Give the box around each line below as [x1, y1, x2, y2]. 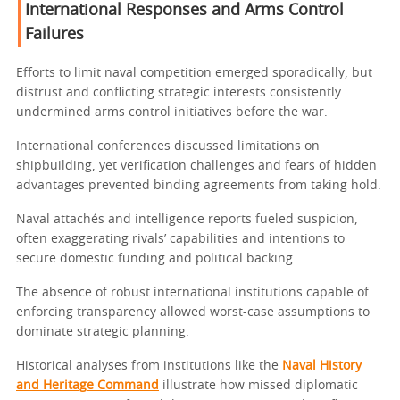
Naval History [282, 360, 362, 373]
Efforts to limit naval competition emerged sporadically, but [16, 67, 372, 80]
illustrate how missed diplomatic [159, 379, 358, 393]
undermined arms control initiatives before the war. [16, 106, 328, 120]
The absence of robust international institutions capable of [16, 287, 369, 300]
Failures [25, 27, 84, 44]
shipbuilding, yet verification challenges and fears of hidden [16, 160, 377, 173]
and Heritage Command [16, 379, 159, 393]
